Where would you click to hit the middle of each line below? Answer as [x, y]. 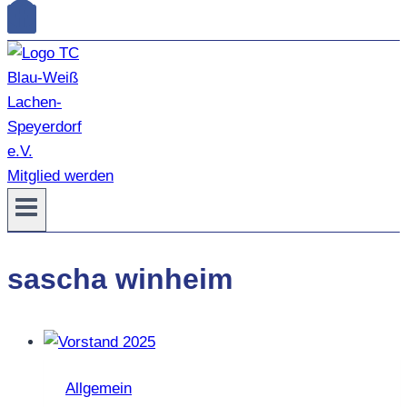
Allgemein [99, 388]
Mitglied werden [60, 176]
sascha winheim [120, 278]
